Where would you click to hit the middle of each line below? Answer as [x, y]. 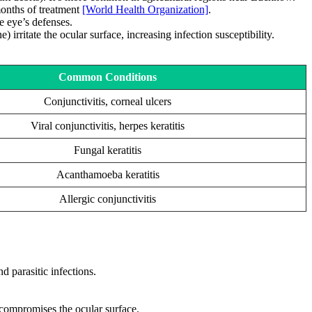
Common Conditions [108, 77]
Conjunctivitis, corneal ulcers [108, 101]
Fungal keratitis [108, 150]
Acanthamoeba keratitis [108, 174]
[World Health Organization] [145, 9]
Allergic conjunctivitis [108, 198]
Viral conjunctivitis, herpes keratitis [108, 125]
